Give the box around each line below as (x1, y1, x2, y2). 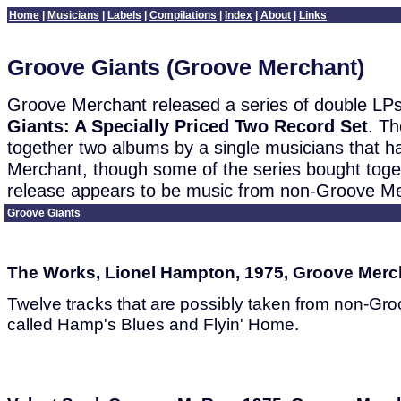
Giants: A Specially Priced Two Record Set (7, 115, 368, 136)
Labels (107, 9, 141, 21)
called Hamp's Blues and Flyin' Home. (7, 314, 299, 334)
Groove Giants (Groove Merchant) (7, 55, 364, 80)
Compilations (149, 9, 217, 21)
